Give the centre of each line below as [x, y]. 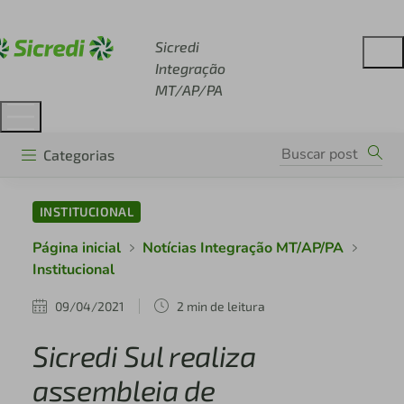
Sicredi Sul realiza [144, 356]
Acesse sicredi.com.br [111, 18]
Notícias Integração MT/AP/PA [243, 248]
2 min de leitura [220, 306]
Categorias [79, 154]
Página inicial [76, 248]
